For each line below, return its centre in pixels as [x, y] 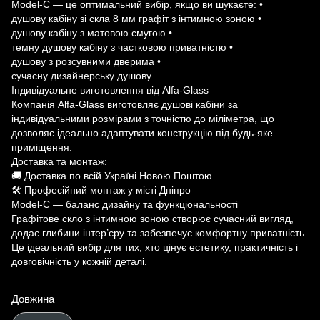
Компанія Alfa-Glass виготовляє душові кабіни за [125, 104]
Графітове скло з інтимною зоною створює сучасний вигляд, [152, 219]
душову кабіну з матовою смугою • [92, 33]
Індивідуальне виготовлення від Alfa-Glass [110, 90]
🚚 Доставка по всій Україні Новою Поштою [112, 176]
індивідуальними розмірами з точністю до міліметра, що [143, 119]
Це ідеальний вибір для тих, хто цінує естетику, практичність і [155, 247]
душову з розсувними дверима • [86, 61]
